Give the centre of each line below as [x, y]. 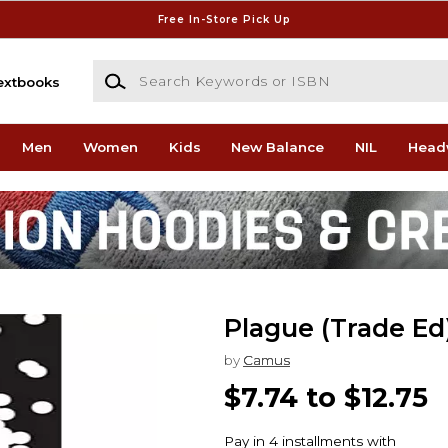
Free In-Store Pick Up [224, 19]
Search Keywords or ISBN [181, 69]
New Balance [278, 147]
